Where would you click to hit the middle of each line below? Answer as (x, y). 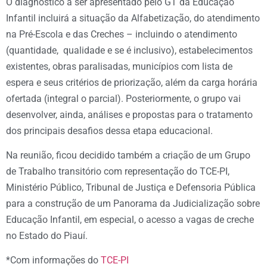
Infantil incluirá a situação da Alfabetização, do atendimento (133, 18)
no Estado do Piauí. (47, 235)
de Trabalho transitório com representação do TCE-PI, (118, 171)
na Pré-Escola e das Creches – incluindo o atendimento (122, 34)
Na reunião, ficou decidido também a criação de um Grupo (128, 155)
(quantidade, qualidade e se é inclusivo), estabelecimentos (129, 50)
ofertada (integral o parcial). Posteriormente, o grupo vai (123, 98)
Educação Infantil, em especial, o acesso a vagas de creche (130, 219)
